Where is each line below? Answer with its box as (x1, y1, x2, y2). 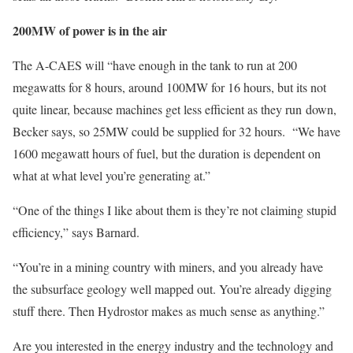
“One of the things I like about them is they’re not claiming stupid (13, 202, 336, 218)
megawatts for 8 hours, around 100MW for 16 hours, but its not (13, 79, 326, 95)
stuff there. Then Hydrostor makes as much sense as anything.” (13, 303, 325, 319)
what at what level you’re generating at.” (13, 167, 210, 184)
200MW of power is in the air (13, 21, 167, 39)
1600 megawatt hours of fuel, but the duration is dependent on (13, 145, 321, 162)
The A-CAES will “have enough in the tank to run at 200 (13, 57, 297, 73)
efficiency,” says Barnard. (13, 224, 139, 240)
